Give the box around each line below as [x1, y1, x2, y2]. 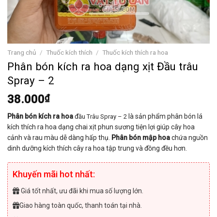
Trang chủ [7, 48, 36, 56]
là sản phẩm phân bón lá [128, 112, 202, 120]
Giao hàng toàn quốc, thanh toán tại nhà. [19, 201, 142, 210]
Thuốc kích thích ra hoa [102, 48, 169, 56]
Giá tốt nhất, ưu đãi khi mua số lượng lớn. [19, 186, 143, 195]
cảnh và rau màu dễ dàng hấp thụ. [7, 133, 111, 141]
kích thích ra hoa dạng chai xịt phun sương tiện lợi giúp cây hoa [7, 123, 195, 131]
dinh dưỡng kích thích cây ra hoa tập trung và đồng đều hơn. [7, 144, 187, 152]
